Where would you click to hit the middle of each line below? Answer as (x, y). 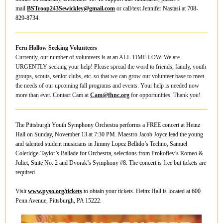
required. (26, 172)
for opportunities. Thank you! (165, 95)
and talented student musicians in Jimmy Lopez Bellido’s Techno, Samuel (101, 144)
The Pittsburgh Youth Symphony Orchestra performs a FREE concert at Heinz (108, 125)
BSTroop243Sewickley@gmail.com (71, 8)
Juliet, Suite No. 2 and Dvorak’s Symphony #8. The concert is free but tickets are (111, 163)
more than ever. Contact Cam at (53, 95)
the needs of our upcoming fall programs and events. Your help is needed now (107, 86)
